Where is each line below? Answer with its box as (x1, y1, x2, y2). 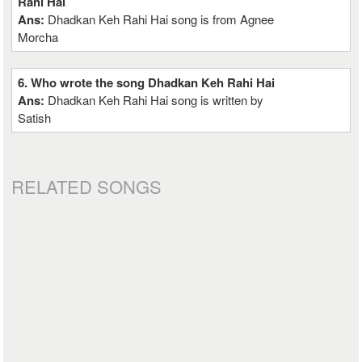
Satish (18, 109, 52, 126)
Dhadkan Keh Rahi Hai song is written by (48, 91, 264, 108)
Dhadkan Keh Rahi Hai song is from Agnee (48, 11, 275, 27)
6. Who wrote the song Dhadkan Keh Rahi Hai (18, 74, 276, 91)
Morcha (18, 28, 59, 45)
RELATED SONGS (11, 174, 162, 199)
